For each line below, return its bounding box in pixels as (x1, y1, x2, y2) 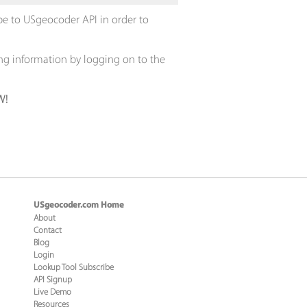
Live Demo (33, 287, 71, 297)
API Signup (33, 275, 72, 284)
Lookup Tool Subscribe (33, 262, 114, 272)
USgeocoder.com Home (33, 201, 124, 210)
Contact (33, 225, 62, 235)
